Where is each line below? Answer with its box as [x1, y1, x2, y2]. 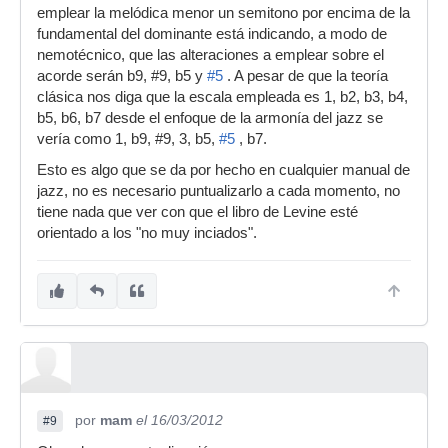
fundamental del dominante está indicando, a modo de [37, 26, 387, 42]
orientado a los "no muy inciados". [37, 225, 257, 241]
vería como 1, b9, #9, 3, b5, [37, 131, 219, 147]
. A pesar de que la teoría [223, 68, 388, 84]
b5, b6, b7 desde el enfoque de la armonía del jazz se [37, 110, 383, 126]
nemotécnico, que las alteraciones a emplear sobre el [37, 47, 384, 63]
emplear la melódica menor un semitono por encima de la [37, 5, 410, 21]
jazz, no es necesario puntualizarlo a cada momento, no [37, 183, 400, 199]
